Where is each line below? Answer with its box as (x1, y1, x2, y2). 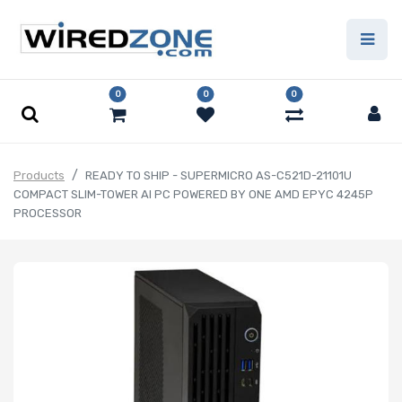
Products (13, 169, 65, 183)
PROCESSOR (13, 206, 82, 221)
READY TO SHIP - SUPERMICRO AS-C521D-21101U (85, 169, 352, 183)
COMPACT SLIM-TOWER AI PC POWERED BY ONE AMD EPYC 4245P (13, 188, 373, 202)
